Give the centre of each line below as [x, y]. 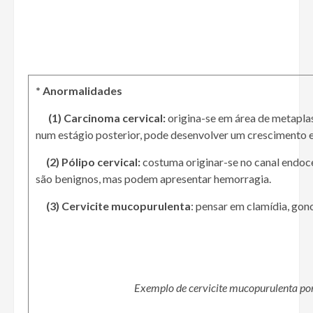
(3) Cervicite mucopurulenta [118, 206]
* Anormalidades [79, 91]
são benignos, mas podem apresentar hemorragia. [153, 179]
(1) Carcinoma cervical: [107, 118]
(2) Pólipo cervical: [93, 162]
